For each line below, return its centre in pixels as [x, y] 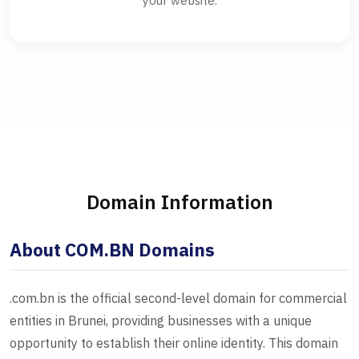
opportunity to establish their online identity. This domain [174, 343]
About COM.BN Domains [112, 250]
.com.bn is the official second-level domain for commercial [178, 298]
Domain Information [179, 202]
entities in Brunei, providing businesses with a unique [161, 321]
